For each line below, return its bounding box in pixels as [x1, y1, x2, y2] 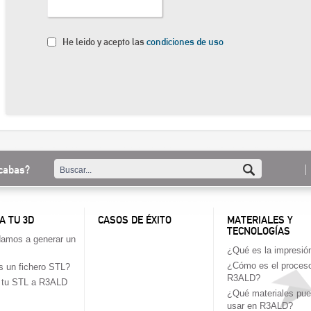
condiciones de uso [146, 36, 224, 49]
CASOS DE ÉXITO [98, 213, 172, 226]
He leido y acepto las [62, 36, 146, 49]
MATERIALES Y [227, 213, 294, 226]
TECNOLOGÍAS [227, 224, 291, 237]
